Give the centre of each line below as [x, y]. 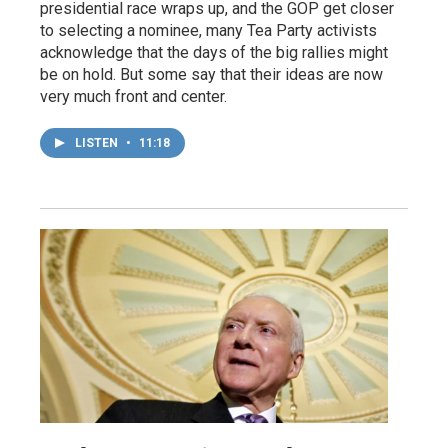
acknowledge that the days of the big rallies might [214, 53]
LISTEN [98, 143]
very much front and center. [133, 97]
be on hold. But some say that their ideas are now [211, 75]
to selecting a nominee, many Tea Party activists [208, 31]
